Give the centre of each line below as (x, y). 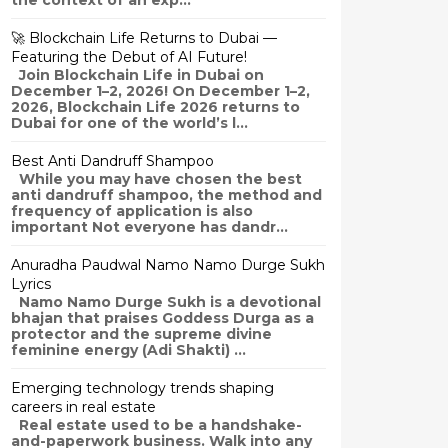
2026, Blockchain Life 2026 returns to (155, 107)
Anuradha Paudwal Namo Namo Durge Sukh (168, 265)
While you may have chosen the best (156, 179)
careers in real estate (83, 407)
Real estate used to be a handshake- (156, 425)
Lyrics (31, 284)
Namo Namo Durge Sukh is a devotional (166, 302)
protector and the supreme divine (141, 334)
